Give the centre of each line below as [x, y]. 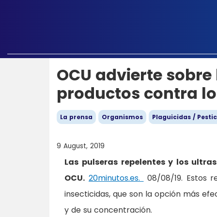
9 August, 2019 [81, 146]
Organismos [122, 117]
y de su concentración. [108, 210]
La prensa [76, 117]
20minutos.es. [116, 178]
